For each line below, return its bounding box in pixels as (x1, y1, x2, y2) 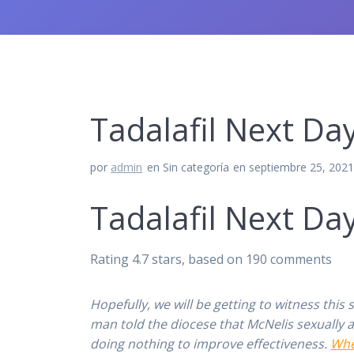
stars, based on (149, 250, 247, 269)
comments (267, 250, 333, 269)
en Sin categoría (146, 160, 229, 175)
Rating (90, 250, 133, 269)
